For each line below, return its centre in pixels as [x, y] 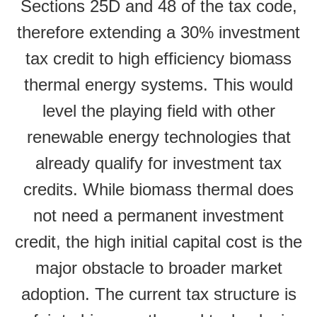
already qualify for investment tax [158, 163]
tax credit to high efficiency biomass [158, 59]
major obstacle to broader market [158, 268]
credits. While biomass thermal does [158, 190]
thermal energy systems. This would [158, 85]
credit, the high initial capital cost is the [158, 242]
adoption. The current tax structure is [158, 294]
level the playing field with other [158, 111]
